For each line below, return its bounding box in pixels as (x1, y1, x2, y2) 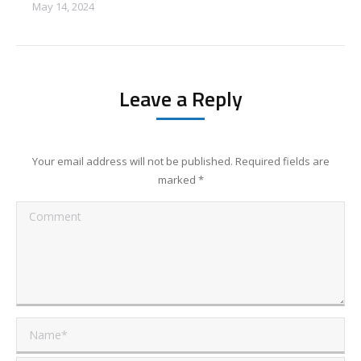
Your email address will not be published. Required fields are (31, 154, 330, 168)
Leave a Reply (118, 83, 243, 114)
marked (157, 172, 198, 187)
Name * (16, 320, 65, 338)
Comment (16, 204, 78, 222)
